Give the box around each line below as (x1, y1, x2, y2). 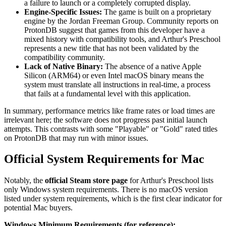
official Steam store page (45, 176, 128, 185)
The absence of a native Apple (103, 62, 201, 71)
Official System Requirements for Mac (4, 152, 204, 166)
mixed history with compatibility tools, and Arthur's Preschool (24, 34, 220, 43)
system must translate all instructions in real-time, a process (24, 80, 210, 89)
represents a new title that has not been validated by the (24, 43, 199, 52)
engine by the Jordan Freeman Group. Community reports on (24, 16, 218, 25)
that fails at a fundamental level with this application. (24, 89, 191, 98)
